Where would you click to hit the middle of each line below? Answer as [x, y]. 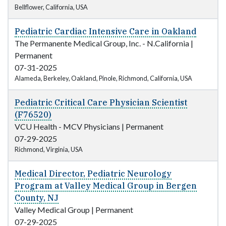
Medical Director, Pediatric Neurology [93, 174]
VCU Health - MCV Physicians [67, 127]
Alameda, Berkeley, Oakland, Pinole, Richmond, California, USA [103, 78]
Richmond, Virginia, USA [49, 150]
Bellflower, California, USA [51, 7]
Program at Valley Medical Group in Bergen [106, 186]
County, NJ [37, 198]
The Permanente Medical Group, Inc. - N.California [102, 43]
